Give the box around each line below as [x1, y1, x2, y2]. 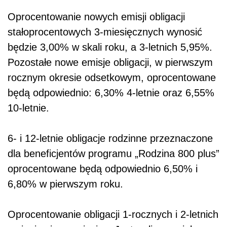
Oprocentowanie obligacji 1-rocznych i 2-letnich [8, 209, 218, 220]
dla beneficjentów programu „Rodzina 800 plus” [8, 148, 219, 160]
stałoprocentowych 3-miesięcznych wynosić [8, 26, 202, 38]
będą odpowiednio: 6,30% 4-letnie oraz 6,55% [8, 87, 214, 99]
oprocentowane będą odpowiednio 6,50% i [8, 163, 198, 175]
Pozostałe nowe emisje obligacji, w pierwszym [8, 57, 213, 68]
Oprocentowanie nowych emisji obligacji [8, 11, 185, 23]
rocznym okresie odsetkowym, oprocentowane [8, 72, 216, 84]
